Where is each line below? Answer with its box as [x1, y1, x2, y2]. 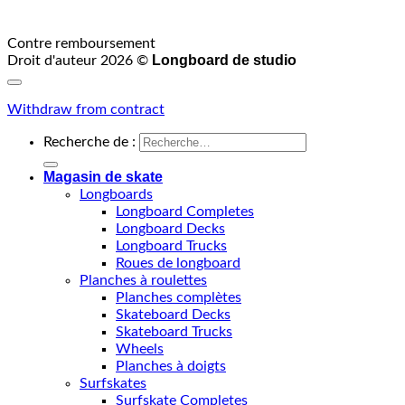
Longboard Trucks [116, 238, 227, 253]
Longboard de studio [152, 52, 297, 68]
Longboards [80, 186, 153, 202]
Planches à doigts [116, 358, 226, 373]
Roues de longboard [116, 255, 240, 270]
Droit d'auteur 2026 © [7, 52, 152, 68]
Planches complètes [116, 289, 241, 305]
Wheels [116, 341, 164, 356]
